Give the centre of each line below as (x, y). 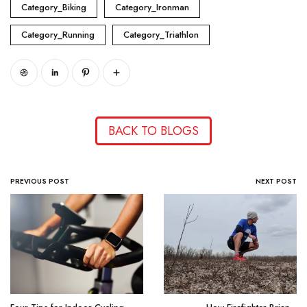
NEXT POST (276, 182)
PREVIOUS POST (40, 182)
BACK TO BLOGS (153, 131)
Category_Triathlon (161, 35)
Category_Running (58, 35)
